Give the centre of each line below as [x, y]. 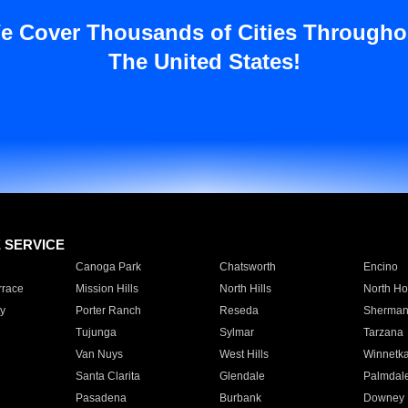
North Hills [245, 289]
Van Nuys [99, 354]
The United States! [204, 61]
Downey [383, 398]
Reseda [239, 311]
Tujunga [96, 332]
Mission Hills [107, 289]
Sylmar [236, 332]
